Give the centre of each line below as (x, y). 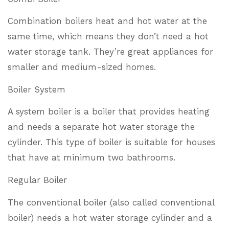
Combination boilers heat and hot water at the (107, 21)
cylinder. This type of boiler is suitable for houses (111, 142)
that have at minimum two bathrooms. (91, 158)
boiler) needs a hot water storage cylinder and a (110, 217)
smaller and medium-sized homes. (82, 67)
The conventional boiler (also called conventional (111, 202)
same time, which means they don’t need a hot (108, 37)
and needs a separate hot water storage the (101, 127)
